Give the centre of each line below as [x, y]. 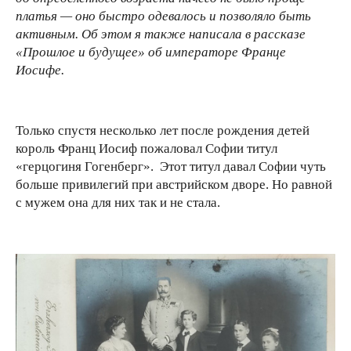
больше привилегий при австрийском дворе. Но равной [174, 184]
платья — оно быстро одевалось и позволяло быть [163, 16]
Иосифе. [40, 70]
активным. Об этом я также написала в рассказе [161, 34]
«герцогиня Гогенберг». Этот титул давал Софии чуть [171, 166]
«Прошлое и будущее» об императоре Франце [151, 52]
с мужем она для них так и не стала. [121, 202]
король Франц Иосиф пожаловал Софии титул [147, 148]
